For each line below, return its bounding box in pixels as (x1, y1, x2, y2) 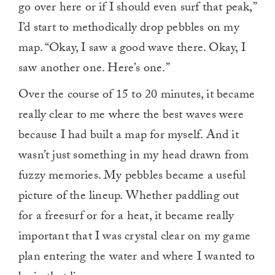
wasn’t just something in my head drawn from (18, 146, 249, 168)
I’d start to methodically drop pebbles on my (18, 18, 239, 40)
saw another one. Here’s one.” (18, 59, 170, 80)
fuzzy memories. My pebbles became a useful (18, 166, 246, 188)
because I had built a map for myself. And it (18, 126, 239, 147)
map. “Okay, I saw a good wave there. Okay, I (18, 39, 246, 60)
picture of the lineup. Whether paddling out (18, 187, 239, 208)
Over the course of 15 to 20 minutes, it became (18, 85, 255, 107)
